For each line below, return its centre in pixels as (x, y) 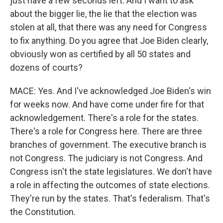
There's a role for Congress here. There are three (106, 131)
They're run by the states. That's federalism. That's (110, 198)
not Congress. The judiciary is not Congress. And (106, 158)
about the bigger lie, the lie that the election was (104, 14)
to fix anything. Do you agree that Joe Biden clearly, (109, 41)
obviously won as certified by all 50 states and (100, 54)
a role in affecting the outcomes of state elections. (110, 185)
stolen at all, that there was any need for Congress (109, 27)
